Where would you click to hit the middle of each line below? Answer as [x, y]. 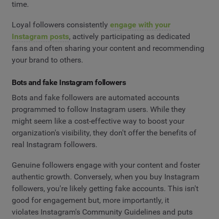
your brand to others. [47, 60]
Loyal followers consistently [61, 24]
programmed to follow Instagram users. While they [99, 109]
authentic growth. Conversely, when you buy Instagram [106, 176]
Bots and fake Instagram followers [69, 82]
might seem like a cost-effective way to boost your [98, 121]
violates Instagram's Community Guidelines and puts [102, 212]
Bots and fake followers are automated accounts [96, 98]
